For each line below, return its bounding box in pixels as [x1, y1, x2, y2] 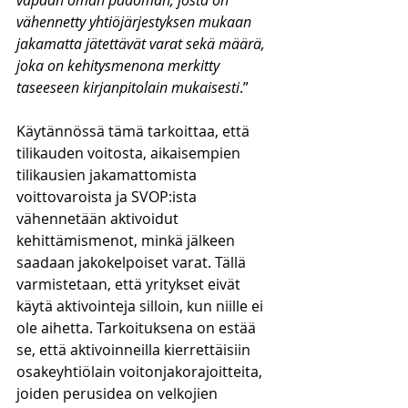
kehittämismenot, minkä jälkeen [16, 230, 239, 250]
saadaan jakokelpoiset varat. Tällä [16, 252, 250, 272]
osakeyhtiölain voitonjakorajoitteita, [16, 362, 266, 382]
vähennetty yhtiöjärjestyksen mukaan [16, 12, 255, 32]
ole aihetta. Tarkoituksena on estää [16, 318, 260, 338]
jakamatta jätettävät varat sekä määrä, [16, 34, 269, 54]
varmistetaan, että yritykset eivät [16, 274, 244, 294]
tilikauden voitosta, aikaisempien [16, 143, 244, 163]
